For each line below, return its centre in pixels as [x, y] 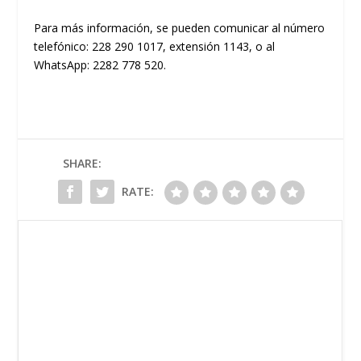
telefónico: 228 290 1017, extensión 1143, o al [155, 46]
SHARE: [82, 163]
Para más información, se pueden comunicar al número [180, 27]
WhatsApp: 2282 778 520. [100, 64]
